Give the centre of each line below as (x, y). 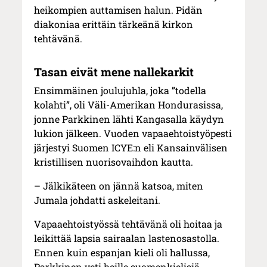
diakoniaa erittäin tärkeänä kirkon (114, 24)
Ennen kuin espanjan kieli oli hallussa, (122, 253)
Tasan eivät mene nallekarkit (114, 72)
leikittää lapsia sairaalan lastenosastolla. (127, 238)
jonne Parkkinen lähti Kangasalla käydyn (129, 119)
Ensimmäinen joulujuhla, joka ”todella (120, 91)
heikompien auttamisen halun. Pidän (119, 10)
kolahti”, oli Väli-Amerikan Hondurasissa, (129, 105)
